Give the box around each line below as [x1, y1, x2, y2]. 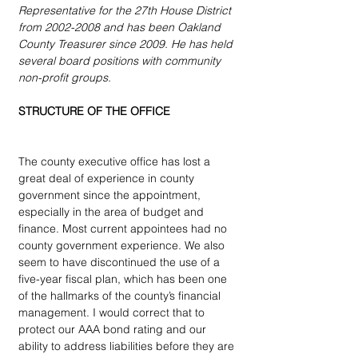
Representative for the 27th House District [18, 2, 234, 18]
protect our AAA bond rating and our [18, 321, 209, 336]
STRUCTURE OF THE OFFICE [18, 103, 170, 118]
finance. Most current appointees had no [18, 221, 230, 236]
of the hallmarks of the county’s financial [18, 288, 224, 303]
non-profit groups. [18, 70, 111, 85]
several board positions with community [18, 53, 224, 68]
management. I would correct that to [18, 304, 208, 320]
